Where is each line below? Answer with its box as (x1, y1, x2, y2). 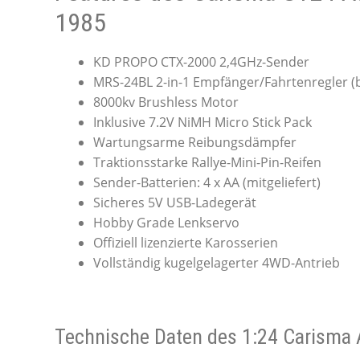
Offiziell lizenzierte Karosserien (92, 233, 278, 252)
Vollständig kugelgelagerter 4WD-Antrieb (92, 253, 340, 272)
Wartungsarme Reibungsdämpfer (92, 133, 297, 151)
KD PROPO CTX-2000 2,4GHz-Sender (92, 52, 309, 71)
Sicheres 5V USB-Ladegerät (92, 193, 256, 211)
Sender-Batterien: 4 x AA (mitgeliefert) (92, 173, 321, 191)
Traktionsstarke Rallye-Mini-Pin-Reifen (92, 153, 321, 171)
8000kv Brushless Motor (92, 92, 239, 111)
